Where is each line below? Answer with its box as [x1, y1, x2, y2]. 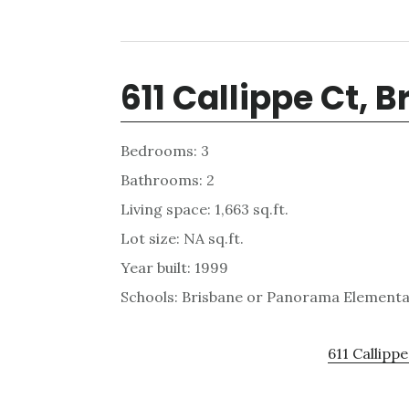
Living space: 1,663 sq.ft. [121, 200, 288, 218]
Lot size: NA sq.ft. [121, 229, 244, 247]
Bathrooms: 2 [121, 171, 215, 189]
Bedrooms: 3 [121, 142, 209, 160]
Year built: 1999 [121, 258, 228, 277]
